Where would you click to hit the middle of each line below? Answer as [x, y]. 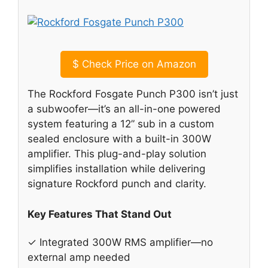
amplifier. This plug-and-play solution [117, 154]
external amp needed [79, 258]
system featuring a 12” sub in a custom [121, 124]
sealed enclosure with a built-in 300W [119, 139]
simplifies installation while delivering [116, 169]
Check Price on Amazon [137, 64]
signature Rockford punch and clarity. [117, 184]
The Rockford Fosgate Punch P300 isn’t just [133, 94]
